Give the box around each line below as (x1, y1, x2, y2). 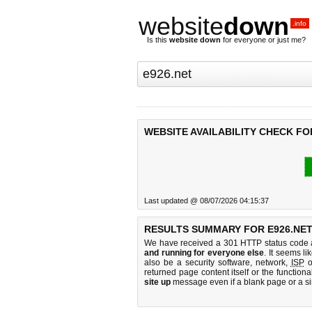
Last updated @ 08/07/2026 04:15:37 (144, 196, 269, 205)
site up (144, 277, 171, 287)
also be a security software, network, (144, 258, 291, 267)
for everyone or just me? (221, 36, 306, 44)
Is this (147, 36, 169, 44)
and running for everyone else (144, 248, 265, 258)
